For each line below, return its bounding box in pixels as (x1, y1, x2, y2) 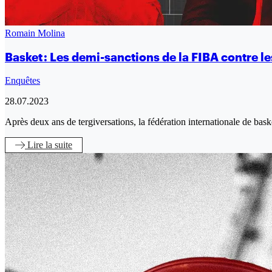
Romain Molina (5, 28, 65, 39)
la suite (46, 139, 72, 150)
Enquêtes (5, 75, 40, 86)
